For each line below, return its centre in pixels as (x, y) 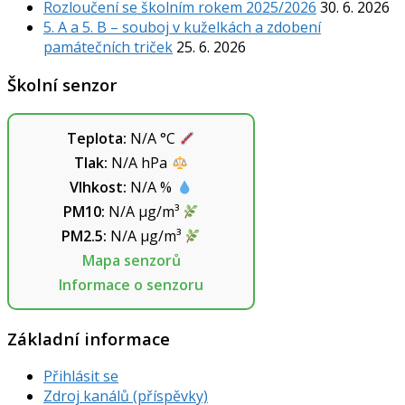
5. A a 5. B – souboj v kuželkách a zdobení (182, 27)
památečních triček (108, 47)
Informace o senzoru (131, 284)
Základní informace (89, 338)
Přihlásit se (81, 377)
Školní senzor (62, 85)
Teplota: (96, 138)
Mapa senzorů (131, 260)
